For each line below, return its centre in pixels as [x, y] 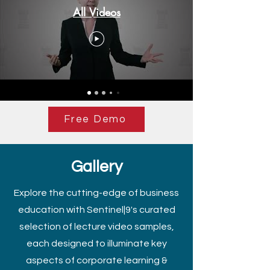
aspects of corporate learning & [96, 260]
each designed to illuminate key [96, 243]
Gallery [96, 167]
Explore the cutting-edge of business [96, 193]
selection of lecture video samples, [96, 227]
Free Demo [95, 119]
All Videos [96, 12]
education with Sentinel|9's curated [96, 210]
